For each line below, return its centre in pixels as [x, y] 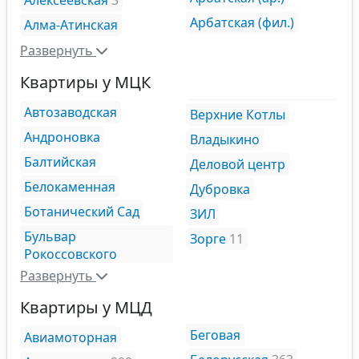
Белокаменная [70, 186]
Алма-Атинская [71, 25]
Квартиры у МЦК [85, 82]
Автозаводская [71, 112]
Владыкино [225, 139]
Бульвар [50, 236]
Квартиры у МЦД [86, 307]
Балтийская [60, 161]
